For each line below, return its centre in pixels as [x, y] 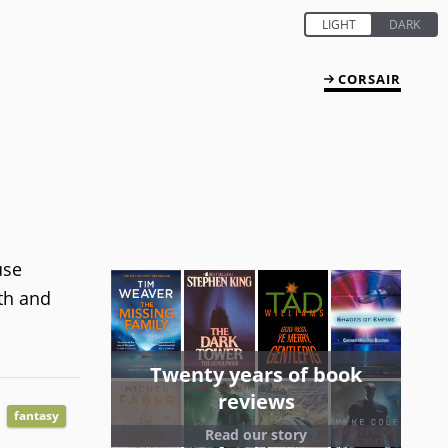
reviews [256, 401]
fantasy [36, 415]
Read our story [256, 434]
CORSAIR [368, 79]
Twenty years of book [256, 374]
